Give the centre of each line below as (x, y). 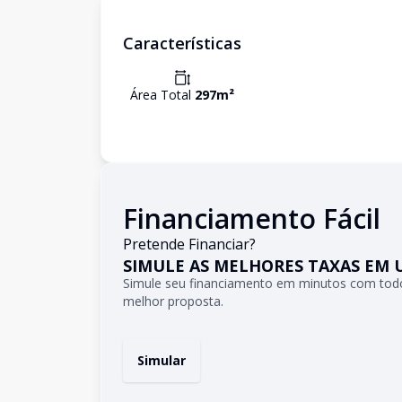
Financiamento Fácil (252, 218)
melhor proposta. (173, 301)
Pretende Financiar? (189, 244)
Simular (162, 360)
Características (182, 43)
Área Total (162, 95)
